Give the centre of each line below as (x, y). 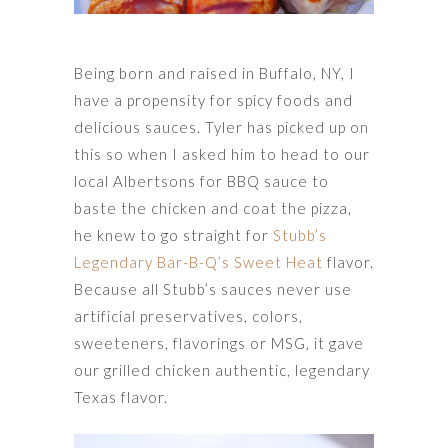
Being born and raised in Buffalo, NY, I (214, 72)
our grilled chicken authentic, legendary (222, 369)
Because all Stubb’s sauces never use (213, 288)
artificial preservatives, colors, (188, 315)
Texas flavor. (121, 396)
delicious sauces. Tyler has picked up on (221, 126)
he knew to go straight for (173, 234)
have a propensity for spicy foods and (213, 99)
